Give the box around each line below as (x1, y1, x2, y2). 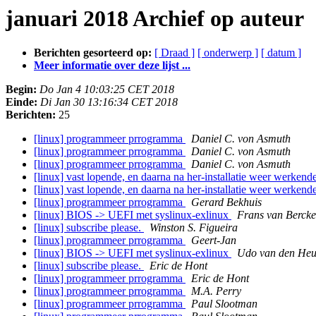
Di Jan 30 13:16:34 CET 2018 (40, 96, 178, 109)
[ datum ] (261, 47, 301, 59)
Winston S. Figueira (150, 221, 238, 234)
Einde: (6, 96, 37, 109)
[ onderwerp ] (197, 47, 258, 59)
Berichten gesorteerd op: (34, 47, 152, 59)
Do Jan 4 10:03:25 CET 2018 (39, 83, 174, 96)
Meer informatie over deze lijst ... (34, 59, 190, 72)
